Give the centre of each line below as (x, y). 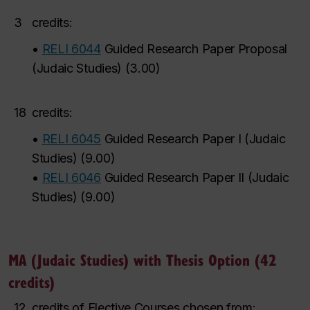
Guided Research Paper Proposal (196, 49)
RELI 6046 (71, 177)
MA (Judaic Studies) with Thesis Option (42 (143, 259)
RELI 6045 (71, 139)
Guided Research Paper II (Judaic (197, 177)
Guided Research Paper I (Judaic (195, 139)
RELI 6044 (71, 49)
